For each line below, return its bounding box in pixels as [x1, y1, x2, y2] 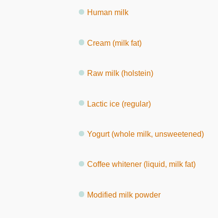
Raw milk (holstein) [87, 69, 153, 77]
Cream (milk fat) [87, 38, 142, 47]
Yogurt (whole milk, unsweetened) [87, 129, 204, 138]
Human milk [87, 8, 128, 17]
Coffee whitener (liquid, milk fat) [87, 160, 196, 169]
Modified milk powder [87, 190, 161, 199]
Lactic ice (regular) [87, 99, 151, 108]
